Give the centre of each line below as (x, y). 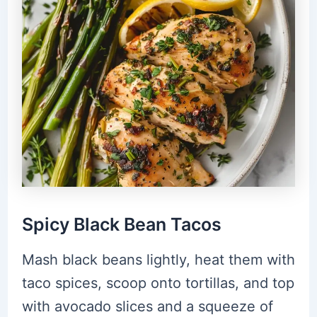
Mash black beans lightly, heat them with (158, 259)
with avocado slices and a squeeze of (147, 306)
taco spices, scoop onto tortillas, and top (158, 283)
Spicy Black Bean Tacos (121, 225)
